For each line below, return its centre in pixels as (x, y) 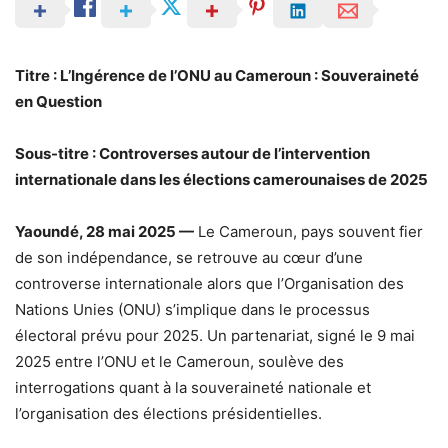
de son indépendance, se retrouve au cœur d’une (189, 257)
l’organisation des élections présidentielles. (168, 413)
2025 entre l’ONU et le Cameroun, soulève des (179, 361)
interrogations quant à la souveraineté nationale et (193, 387)
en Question (58, 101)
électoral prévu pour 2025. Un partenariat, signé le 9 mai (215, 335)
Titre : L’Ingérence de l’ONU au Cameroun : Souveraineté (217, 75)
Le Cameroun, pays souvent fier (308, 231)
